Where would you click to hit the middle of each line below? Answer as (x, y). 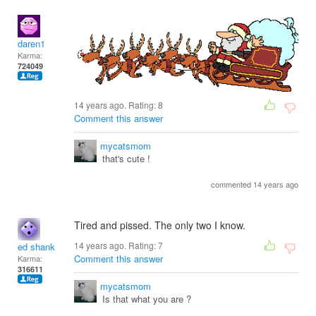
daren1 (31, 43)
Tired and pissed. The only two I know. (160, 225)
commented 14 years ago (255, 184)
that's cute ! (126, 159)
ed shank (36, 247)
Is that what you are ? (147, 299)
